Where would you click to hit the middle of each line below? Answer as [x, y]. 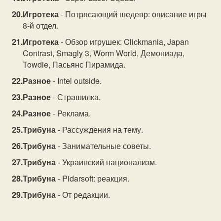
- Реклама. [71, 113]
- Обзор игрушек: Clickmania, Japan [124, 42]
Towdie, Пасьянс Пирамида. [74, 64]
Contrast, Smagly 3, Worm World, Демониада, [104, 53]
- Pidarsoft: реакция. [93, 178]
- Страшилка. [76, 97]
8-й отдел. [41, 25]
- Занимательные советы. [104, 146]
